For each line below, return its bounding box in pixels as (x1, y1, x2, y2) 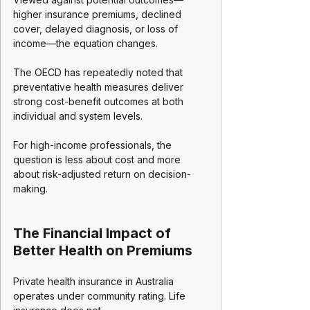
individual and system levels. (13, 110, 143, 122)
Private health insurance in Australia (13, 275, 176, 287)
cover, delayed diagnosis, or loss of (13, 23, 181, 35)
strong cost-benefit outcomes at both (13, 95, 186, 107)
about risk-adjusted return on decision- (13, 168, 191, 180)
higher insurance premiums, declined (13, 8, 184, 20)
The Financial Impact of (13, 225, 174, 241)
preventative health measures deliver (13, 81, 186, 93)
